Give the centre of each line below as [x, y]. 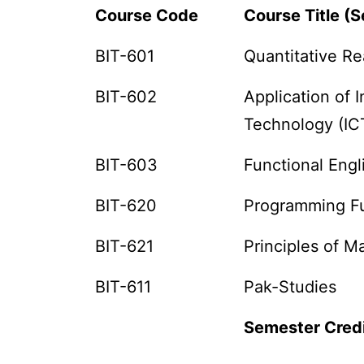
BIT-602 [126, 97]
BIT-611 [123, 287]
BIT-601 [125, 56]
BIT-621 [125, 246]
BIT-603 [127, 165]
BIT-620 [126, 206]
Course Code [147, 15]
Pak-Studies [290, 287]
